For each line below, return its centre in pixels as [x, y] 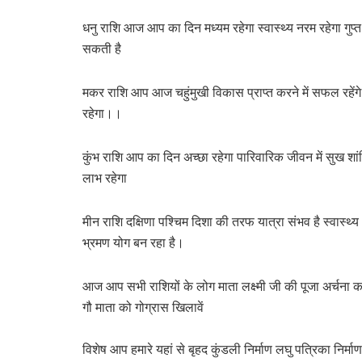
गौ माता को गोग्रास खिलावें [143, 306]
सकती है [102, 48]
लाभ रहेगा [105, 177]
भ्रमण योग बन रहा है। [133, 242]
